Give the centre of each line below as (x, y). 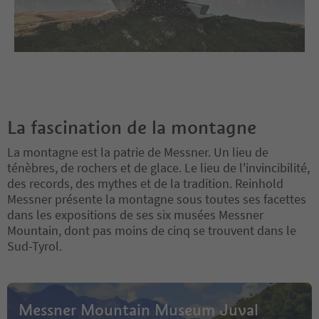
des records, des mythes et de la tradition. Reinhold (145, 183)
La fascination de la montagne (132, 127)
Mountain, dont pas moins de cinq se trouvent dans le (152, 230)
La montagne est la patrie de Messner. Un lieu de (138, 152)
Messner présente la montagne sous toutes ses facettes (157, 199)
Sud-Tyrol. (35, 246)
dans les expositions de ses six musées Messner (135, 214)
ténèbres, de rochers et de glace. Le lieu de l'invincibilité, (158, 167)
